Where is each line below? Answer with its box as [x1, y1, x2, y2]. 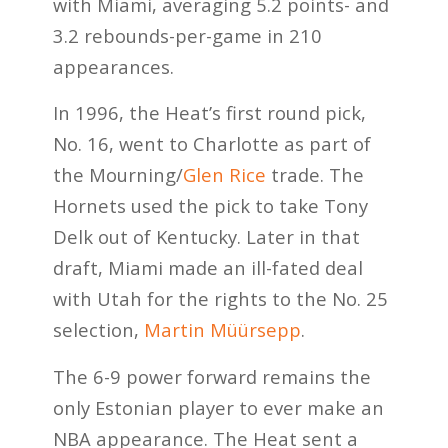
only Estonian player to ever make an [52, 394, 384, 420]
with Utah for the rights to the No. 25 [52, 286, 388, 312]
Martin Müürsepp [143, 317, 301, 343]
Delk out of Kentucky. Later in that [52, 224, 360, 250]
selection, [52, 317, 144, 343]
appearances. [52, 53, 174, 79]
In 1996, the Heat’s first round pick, [52, 100, 366, 126]
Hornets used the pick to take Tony [52, 193, 368, 219]
